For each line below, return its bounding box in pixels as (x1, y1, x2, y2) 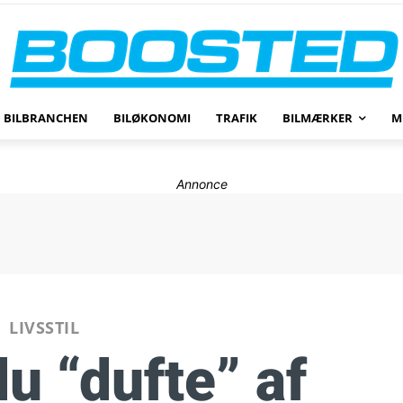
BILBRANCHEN (4, 110, 89, 126)
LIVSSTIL (9, 317, 80, 338)
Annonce (175, 176, 228, 192)
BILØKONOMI (113, 110, 192, 126)
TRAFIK (216, 110, 258, 126)
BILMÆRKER (282, 110, 354, 126)
